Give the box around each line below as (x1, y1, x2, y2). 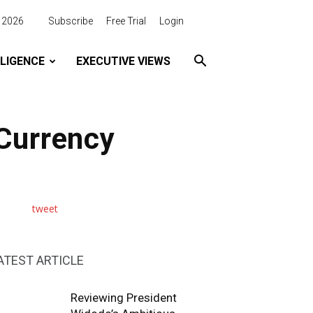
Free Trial (106, 15, 146, 27)
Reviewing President (71, 291, 177, 305)
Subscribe (48, 15, 93, 27)
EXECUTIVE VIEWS (75, 54, 170, 68)
